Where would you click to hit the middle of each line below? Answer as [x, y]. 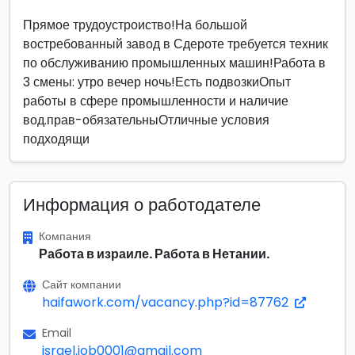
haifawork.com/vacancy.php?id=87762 [167, 302]
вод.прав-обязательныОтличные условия [146, 120]
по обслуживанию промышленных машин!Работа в [174, 63]
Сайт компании [82, 284]
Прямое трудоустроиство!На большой [135, 25]
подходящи [56, 139]
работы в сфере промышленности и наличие [156, 101]
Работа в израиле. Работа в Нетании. [154, 254]
